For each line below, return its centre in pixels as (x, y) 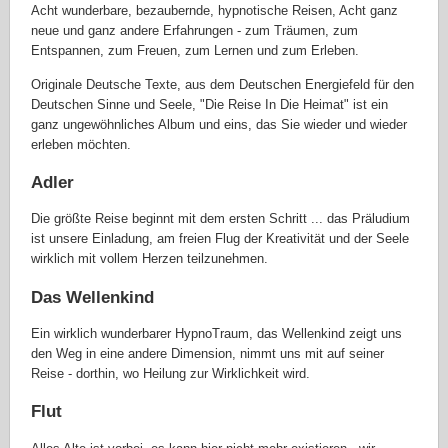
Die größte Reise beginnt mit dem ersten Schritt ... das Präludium (221, 219)
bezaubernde (171, 11)
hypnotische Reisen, (277, 11)
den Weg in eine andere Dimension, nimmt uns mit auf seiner (208, 354)
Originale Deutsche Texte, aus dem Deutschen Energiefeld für (212, 84)
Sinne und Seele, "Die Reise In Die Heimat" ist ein (241, 104)
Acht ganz (369, 11)
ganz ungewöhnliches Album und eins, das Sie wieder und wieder (219, 124)
